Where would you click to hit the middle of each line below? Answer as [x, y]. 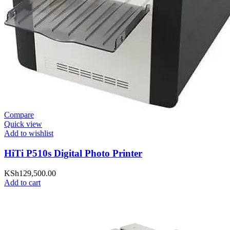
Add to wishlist [29, 133]
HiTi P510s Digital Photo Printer [73, 153]
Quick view [23, 124]
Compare [19, 115]
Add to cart [22, 182]
